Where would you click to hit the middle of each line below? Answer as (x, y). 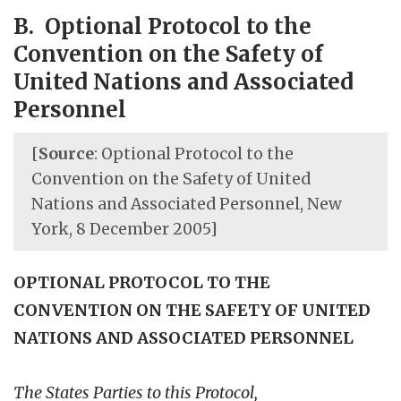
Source (66, 154)
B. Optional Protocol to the (162, 26)
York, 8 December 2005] (124, 229)
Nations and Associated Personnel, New (187, 204)
